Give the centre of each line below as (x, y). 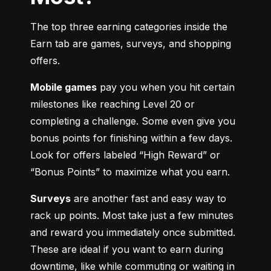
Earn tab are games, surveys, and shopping (131, 43)
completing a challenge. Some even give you (133, 121)
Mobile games (64, 87)
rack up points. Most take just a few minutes (132, 215)
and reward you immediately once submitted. (133, 232)
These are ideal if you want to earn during (127, 249)
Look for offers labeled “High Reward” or (125, 155)
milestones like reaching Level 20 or (113, 104)
